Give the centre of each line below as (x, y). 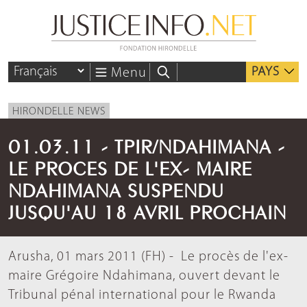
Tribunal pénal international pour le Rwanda (142, 296)
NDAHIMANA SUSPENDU (116, 188)
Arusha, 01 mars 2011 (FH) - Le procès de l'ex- (148, 257)
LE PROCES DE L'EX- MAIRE (130, 167)
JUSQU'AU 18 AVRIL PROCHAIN (147, 210)
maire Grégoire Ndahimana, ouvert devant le (144, 277)
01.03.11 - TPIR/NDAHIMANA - (147, 145)
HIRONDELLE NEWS (59, 112)
